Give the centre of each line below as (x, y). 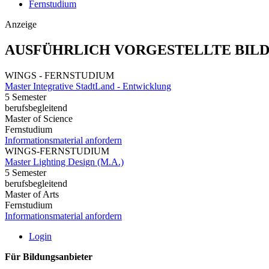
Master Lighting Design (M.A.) (64, 162)
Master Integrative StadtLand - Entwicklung (88, 86)
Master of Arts (32, 194)
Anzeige (21, 24)
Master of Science (39, 118)
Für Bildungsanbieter (49, 256)
